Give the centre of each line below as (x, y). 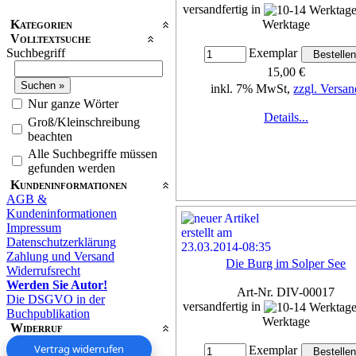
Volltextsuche (50, 38)
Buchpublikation (48, 313)
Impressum (34, 227)
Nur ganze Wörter (73, 103)
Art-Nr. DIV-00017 (286, 292)
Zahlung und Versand (60, 256)
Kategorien (41, 24)
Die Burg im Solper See (286, 263)
